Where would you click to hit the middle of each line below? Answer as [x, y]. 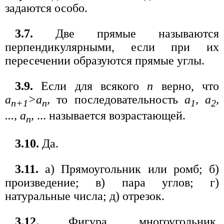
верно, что [186, 86]
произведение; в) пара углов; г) [112, 182]
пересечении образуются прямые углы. [105, 61]
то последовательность [117, 100]
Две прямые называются [126, 34]
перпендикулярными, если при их [112, 47]
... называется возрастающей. [110, 116]
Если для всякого [90, 86]
